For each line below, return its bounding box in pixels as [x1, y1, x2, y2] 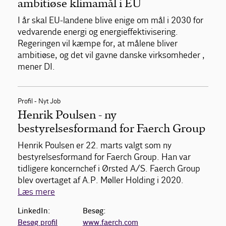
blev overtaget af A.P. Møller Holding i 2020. [18, 175, 184, 186]
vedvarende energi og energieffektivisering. [18, 27, 178, 38]
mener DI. [18, 62, 55, 73]
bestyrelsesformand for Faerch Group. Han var [18, 152, 191, 163]
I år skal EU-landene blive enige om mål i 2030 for [18, 15, 203, 26]
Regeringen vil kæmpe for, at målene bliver [18, 38, 178, 49]
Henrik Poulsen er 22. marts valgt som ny [18, 140, 172, 151]
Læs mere [18, 187, 55, 198]
